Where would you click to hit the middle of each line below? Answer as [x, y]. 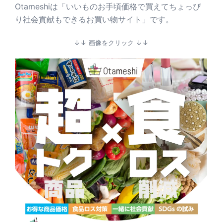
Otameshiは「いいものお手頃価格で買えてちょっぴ [108, 7]
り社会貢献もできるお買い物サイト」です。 [94, 20]
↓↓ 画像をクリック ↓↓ [111, 43]
